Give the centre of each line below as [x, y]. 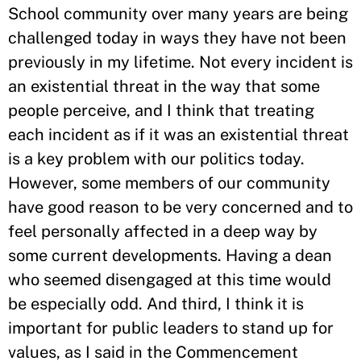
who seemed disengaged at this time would [170, 280]
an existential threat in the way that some [164, 86]
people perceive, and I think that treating [161, 110]
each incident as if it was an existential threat [178, 135]
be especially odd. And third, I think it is [156, 304]
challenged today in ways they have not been [177, 38]
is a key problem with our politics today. [156, 159]
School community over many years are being [178, 14]
